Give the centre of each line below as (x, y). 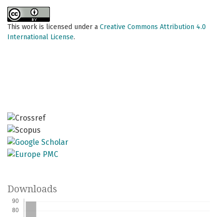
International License (40, 37)
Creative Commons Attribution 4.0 (153, 27)
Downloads (32, 189)
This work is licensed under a (54, 27)
